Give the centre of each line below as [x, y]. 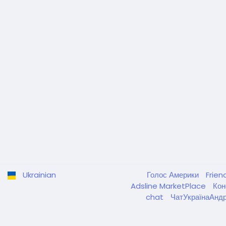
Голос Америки [174, 175]
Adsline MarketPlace [169, 186]
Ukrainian [39, 175]
